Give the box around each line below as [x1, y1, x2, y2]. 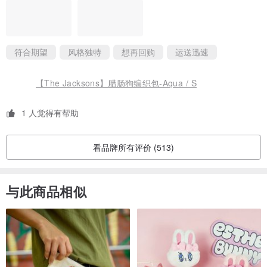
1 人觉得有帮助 [21, 107, 79, 119]
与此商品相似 [6, 181, 87, 201]
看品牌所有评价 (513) [93, 141, 174, 153]
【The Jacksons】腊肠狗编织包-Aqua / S [36, 77, 197, 89]
